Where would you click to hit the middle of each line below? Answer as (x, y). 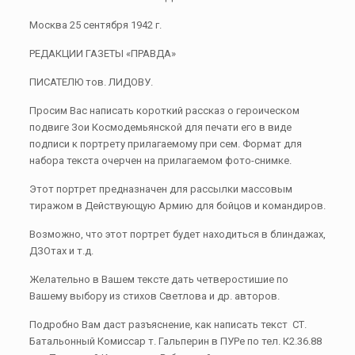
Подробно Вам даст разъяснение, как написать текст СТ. (168, 324)
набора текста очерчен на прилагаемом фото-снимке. (160, 160)
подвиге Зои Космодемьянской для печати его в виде (160, 127)
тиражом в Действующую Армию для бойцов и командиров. (177, 206)
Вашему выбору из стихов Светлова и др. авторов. (154, 296)
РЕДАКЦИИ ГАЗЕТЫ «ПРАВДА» (102, 53)
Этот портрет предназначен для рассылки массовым (160, 189)
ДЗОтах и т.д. (61, 251)
